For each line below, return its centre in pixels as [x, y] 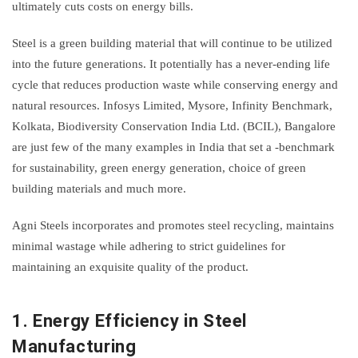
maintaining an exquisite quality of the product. [130, 267]
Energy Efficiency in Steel [140, 321]
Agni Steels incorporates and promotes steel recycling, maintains [173, 225]
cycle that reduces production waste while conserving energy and [175, 84]
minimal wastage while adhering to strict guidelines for [149, 246]
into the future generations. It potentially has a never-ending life [171, 64]
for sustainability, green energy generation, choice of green [159, 167]
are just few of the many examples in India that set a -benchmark [173, 147]
